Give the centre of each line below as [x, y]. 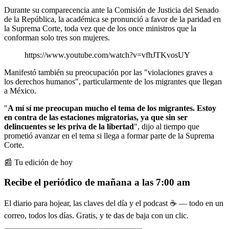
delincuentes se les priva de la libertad [69, 126]
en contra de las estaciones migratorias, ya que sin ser [96, 117]
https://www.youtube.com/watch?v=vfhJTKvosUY [107, 55]
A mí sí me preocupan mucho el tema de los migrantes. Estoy [112, 108]
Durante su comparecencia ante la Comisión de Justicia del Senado [111, 10]
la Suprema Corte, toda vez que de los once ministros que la [100, 28]
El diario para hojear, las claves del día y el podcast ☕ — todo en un [114, 203]
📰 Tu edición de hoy [38, 162]
